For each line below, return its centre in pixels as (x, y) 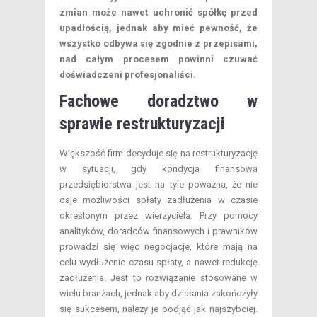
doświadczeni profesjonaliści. (129, 75)
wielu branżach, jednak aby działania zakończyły (158, 294)
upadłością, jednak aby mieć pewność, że (158, 28)
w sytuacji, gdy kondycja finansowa (158, 169)
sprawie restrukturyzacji (142, 124)
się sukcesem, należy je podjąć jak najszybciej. (158, 309)
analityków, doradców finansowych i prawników (158, 231)
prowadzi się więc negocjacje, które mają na (158, 247)
